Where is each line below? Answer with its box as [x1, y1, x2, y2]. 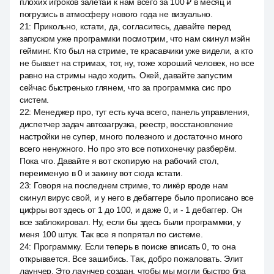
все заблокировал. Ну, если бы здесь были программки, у [20, 217, 241, 227]
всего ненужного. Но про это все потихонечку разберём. [20, 144, 237, 154]
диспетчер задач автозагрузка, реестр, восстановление [20, 119, 233, 129]
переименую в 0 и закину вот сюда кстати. [20, 168, 183, 178]
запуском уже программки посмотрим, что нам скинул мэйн [20, 34, 250, 43]
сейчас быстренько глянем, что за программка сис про [20, 83, 231, 92]
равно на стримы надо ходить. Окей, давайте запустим [20, 70, 232, 80]
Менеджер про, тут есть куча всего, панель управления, [33, 107, 250, 117]
